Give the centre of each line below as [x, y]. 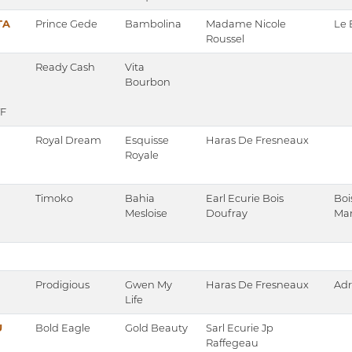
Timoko [54, 198]
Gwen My [148, 285]
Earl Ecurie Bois [245, 198]
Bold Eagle [63, 328]
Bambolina [153, 24]
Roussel [225, 39]
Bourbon [148, 82]
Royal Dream [68, 140]
